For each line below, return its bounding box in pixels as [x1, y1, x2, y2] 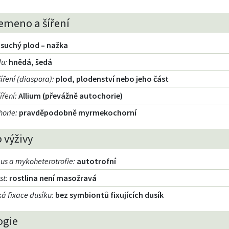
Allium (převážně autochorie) [18, 90, 123, 101]
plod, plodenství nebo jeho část [56, 73, 169, 84]
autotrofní [77, 155, 117, 166]
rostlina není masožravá [9, 172, 97, 183]
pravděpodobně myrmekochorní [19, 107, 137, 118]
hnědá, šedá [9, 56, 53, 67]
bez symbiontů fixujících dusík [55, 189, 164, 200]
